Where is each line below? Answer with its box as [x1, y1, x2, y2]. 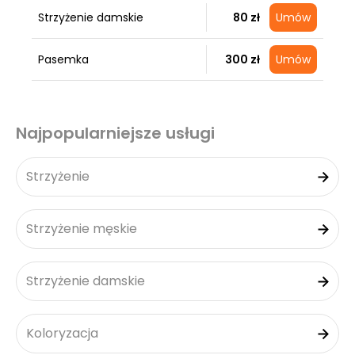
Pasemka [38, 52, 89, 67]
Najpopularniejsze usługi [16, 122, 215, 144]
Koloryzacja [26, 324, 98, 342]
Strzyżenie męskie [26, 219, 137, 238]
